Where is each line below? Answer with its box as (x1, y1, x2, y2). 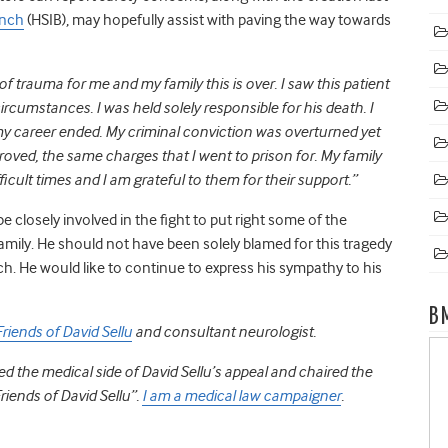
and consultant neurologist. (132, 322, 319, 341)
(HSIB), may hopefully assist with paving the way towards (24, 10, 391, 29)
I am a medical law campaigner (142, 386, 341, 405)
